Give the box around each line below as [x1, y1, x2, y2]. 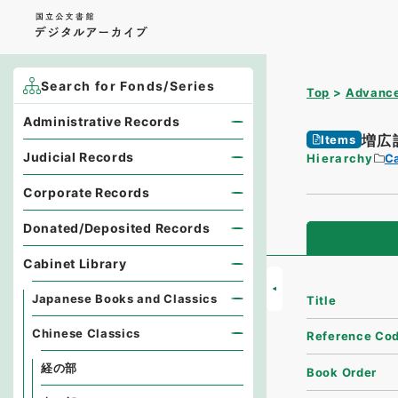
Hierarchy [306, 151, 374, 165]
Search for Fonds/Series [41, 78, 216, 93]
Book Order [306, 364, 378, 379]
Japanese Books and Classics [32, 291, 218, 306]
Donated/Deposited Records [23, 220, 211, 235]
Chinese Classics [32, 326, 141, 340]
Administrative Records [23, 114, 180, 129]
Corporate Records [23, 185, 150, 200]
